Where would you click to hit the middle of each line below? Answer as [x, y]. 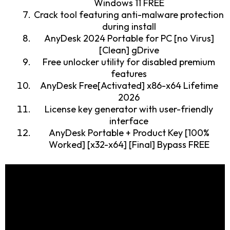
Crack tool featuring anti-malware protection [129, 14]
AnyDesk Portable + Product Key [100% [129, 132]
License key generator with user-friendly [129, 109]
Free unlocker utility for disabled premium [129, 62]
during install [129, 26]
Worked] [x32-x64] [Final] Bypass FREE [129, 144]
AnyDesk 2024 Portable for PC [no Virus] [129, 38]
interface [129, 121]
